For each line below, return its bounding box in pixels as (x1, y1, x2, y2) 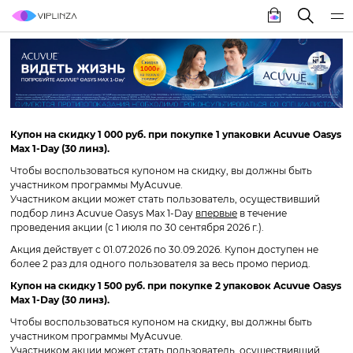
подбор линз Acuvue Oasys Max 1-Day (10, 206, 195, 219)
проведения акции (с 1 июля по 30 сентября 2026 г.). (10, 221, 264, 233)
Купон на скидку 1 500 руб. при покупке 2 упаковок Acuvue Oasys (10, 279, 341, 292)
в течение (237, 206, 287, 219)
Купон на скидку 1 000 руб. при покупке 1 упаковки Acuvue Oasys (10, 128, 341, 140)
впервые (195, 206, 237, 219)
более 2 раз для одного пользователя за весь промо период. (10, 257, 310, 269)
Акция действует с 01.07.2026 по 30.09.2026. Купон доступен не (10, 243, 318, 255)
